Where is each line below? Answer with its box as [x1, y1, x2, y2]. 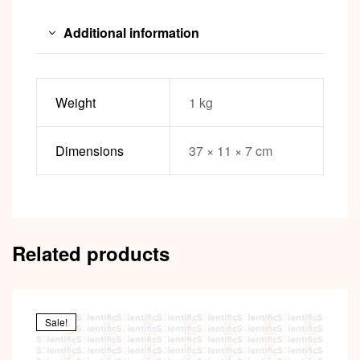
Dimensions [55, 141, 124, 161]
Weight [55, 93, 96, 112]
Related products [12, 239, 170, 267]
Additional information [63, 23, 199, 43]
